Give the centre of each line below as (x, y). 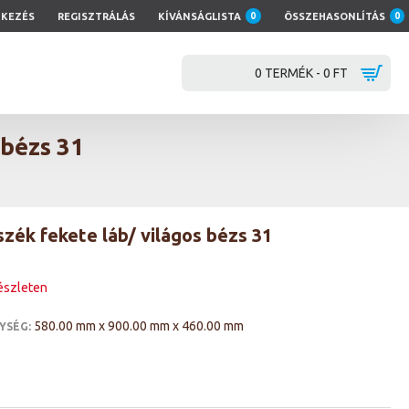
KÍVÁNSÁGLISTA (199, 16)
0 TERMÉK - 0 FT (301, 73)
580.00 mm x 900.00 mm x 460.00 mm (139, 326)
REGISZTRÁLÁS (96, 16)
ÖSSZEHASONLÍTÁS (334, 16)
